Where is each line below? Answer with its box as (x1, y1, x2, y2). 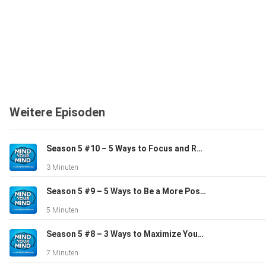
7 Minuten (46, 249, 78, 258)
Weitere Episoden (9, 105, 105, 120)
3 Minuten (46, 163, 78, 172)
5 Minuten (46, 206, 78, 215)
